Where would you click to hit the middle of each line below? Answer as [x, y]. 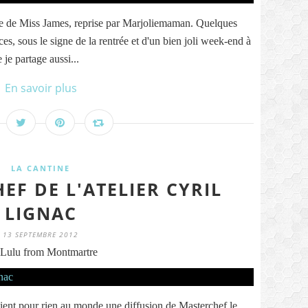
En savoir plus [41, 88]
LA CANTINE [41, 168]
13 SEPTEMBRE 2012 [41, 234]
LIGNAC [41, 213]
